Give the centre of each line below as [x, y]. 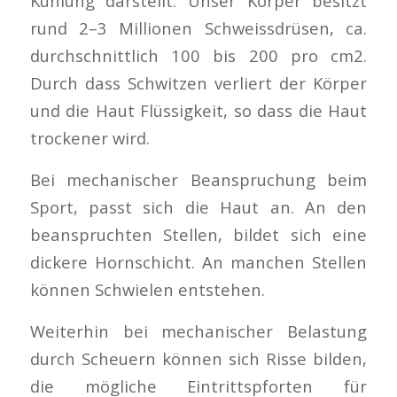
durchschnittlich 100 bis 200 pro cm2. [198, 56]
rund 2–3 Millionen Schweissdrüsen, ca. [198, 28]
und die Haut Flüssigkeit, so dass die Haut [198, 111]
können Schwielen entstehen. [147, 289]
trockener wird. [90, 138]
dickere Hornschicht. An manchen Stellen [198, 261]
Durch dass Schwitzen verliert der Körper [198, 83]
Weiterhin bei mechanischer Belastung [198, 331]
